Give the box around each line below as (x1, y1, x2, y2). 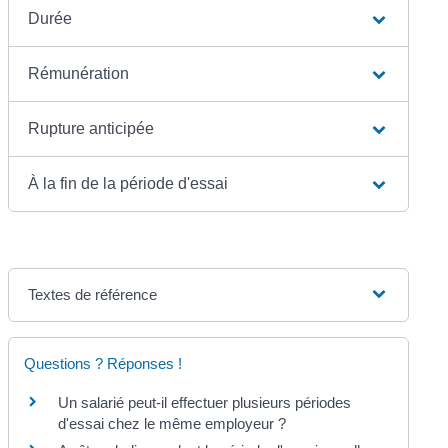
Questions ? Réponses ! (24, 354, 183, 372)
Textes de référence (28, 285, 158, 303)
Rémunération (28, 64, 130, 82)
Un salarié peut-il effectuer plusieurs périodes (58, 393, 352, 411)
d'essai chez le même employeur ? (58, 414, 287, 432)
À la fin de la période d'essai (28, 174, 229, 192)
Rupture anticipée (28, 119, 155, 137)
